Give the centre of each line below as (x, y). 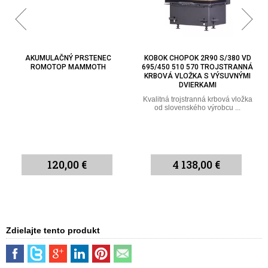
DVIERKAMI (197, 85)
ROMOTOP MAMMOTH (68, 67)
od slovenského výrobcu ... (198, 108)
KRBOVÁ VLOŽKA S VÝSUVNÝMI (198, 76)
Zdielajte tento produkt (53, 230)
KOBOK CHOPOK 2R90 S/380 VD (197, 58)
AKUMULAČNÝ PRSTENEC (68, 58)
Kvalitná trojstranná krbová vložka (197, 100)
